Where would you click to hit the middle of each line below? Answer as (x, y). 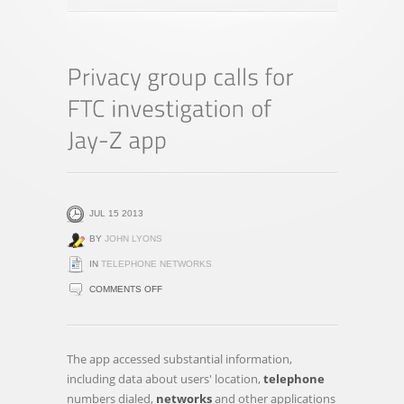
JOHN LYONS (133, 239)
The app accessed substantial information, (179, 359)
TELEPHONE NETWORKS (156, 264)
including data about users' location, (165, 379)
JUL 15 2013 (116, 213)
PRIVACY (181, 308)
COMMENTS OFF (126, 289)
